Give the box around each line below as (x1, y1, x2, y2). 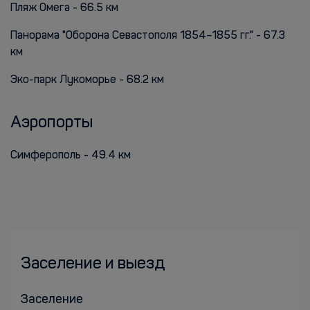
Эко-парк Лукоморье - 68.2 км (10, 75, 164, 86)
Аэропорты (10, 115, 93, 131)
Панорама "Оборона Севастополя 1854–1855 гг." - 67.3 (10, 30, 285, 42)
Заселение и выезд (21, 256, 165, 273)
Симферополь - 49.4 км (10, 150, 131, 161)
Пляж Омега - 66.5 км (10, 3, 118, 14)
